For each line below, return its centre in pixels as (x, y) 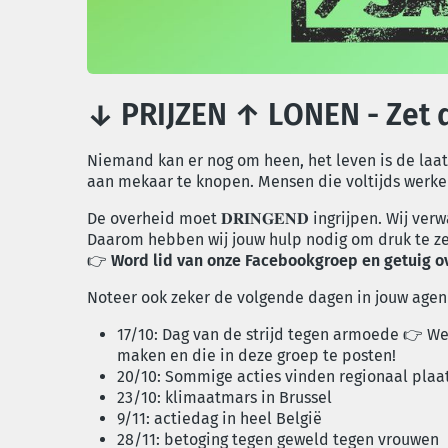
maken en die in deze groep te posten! (256, 355)
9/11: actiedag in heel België (219, 418)
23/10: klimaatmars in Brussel (224, 397)
